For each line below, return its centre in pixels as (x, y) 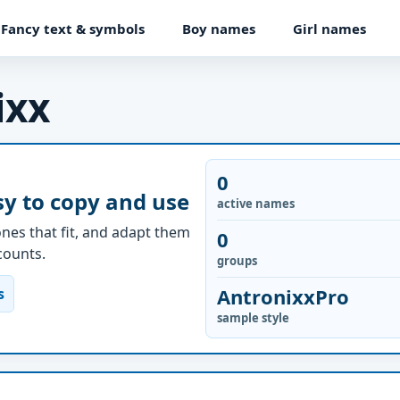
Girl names (329, 28)
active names (256, 204)
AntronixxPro (283, 296)
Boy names (219, 28)
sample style (253, 318)
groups (237, 261)
